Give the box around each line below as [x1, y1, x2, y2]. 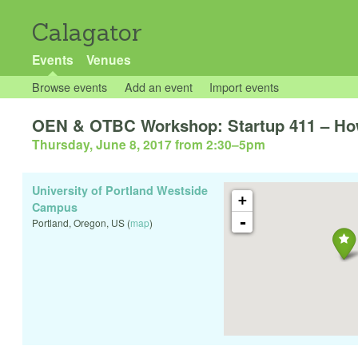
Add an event [124, 78, 193, 95]
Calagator [32, 18, 142, 47]
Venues [86, 50, 131, 69]
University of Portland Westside [32, 182, 208, 199]
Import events [209, 78, 280, 95]
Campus [32, 199, 78, 216]
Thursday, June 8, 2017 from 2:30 [32, 135, 232, 154]
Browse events [32, 78, 107, 95]
